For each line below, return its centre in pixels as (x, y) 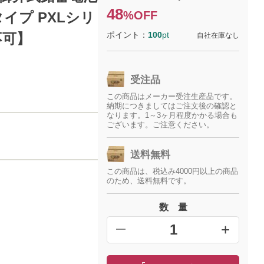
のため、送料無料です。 (149, 181)
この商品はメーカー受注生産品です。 (172, 96)
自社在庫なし (218, 35)
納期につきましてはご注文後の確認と (172, 106)
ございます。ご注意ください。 (161, 125)
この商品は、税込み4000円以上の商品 (173, 171)
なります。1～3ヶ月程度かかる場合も (172, 115)
